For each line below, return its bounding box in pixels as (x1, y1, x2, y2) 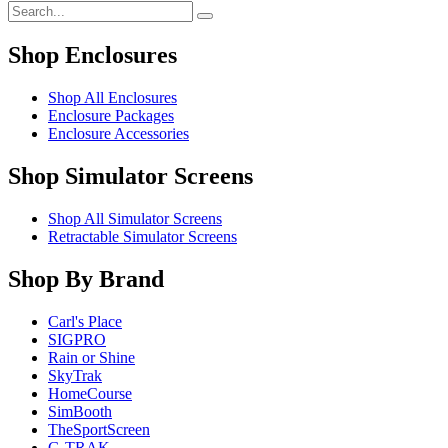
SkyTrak (48, 366, 102, 384)
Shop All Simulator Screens (48, 210, 222, 227)
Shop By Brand (8, 265, 164, 292)
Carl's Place (48, 312, 122, 330)
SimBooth (48, 402, 112, 420)
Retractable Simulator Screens (48, 228, 237, 245)
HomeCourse (48, 384, 132, 402)
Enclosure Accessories (48, 125, 189, 143)
